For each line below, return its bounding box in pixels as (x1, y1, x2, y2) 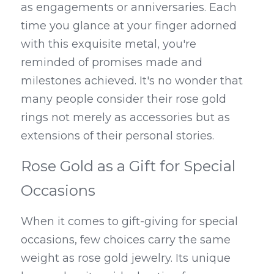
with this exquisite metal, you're (21, 37, 196, 51)
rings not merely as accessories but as (21, 111, 230, 124)
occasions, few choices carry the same (21, 233, 231, 246)
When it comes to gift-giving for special (21, 215, 238, 228)
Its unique (176, 251, 231, 265)
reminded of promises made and (21, 56, 202, 69)
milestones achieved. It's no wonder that (21, 74, 243, 87)
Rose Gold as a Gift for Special (21, 157, 235, 175)
